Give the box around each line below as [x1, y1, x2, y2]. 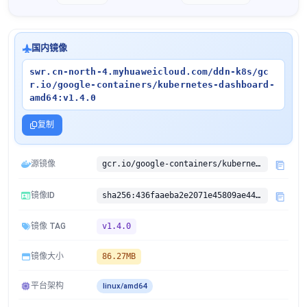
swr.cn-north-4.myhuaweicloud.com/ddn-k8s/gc [29, 66, 269, 77]
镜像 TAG [31, 221, 66, 231]
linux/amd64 [103, 282, 147, 291]
